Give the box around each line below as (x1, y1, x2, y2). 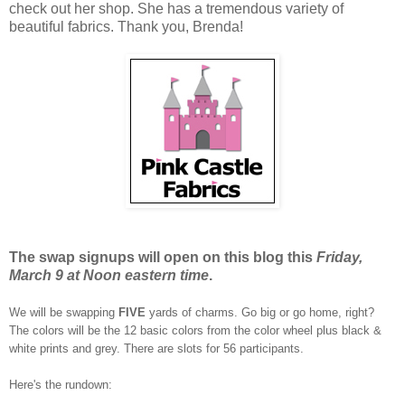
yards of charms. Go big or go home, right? (149, 305, 374, 319)
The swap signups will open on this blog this (9, 249, 316, 265)
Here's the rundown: (9, 377, 112, 391)
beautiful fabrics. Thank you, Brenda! (9, 18, 243, 34)
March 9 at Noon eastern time (9, 267, 209, 283)
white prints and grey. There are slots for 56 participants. (9, 341, 304, 355)
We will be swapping (9, 305, 118, 319)
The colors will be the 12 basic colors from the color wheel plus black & (9, 323, 381, 337)
